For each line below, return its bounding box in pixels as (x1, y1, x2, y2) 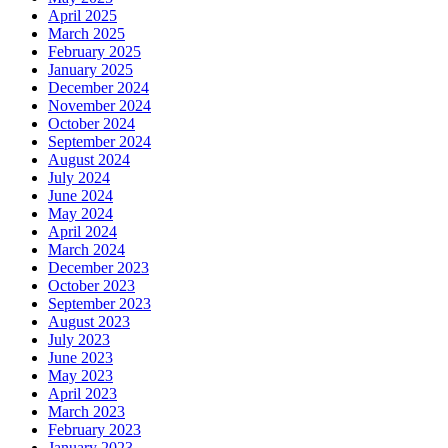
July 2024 (48, 169, 110, 187)
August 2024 (48, 151, 130, 169)
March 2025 (48, 25, 125, 43)
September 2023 (48, 295, 151, 313)
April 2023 (48, 385, 117, 403)
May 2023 (48, 367, 113, 385)
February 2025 (48, 43, 141, 61)
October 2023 (48, 277, 135, 295)
